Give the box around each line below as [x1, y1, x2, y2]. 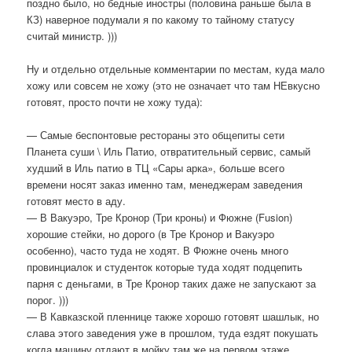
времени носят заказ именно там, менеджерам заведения [27, 176, 303, 192]
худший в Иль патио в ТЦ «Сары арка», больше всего [27, 159, 285, 175]
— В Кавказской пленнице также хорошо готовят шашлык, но [27, 308, 320, 324]
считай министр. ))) [27, 27, 118, 43]
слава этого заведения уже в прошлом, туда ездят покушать [27, 324, 319, 340]
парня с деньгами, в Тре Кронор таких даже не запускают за [27, 275, 317, 291]
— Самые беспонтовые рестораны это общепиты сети [27, 126, 285, 142]
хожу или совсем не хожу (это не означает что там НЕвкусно [27, 77, 321, 93]
